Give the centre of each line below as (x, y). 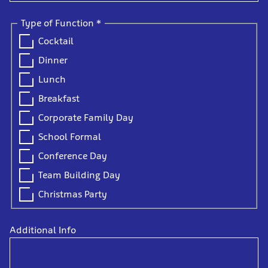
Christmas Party (73, 194)
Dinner (53, 60)
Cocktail (56, 41)
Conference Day (73, 156)
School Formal (70, 136)
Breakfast (59, 98)
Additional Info (43, 230)
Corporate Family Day (86, 117)
